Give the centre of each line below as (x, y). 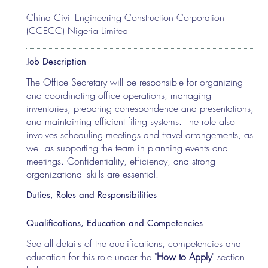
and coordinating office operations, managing (119, 95)
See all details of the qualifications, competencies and (134, 243)
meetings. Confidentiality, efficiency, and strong (121, 161)
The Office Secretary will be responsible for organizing (135, 82)
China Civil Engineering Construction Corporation (126, 18)
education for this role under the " (92, 256)
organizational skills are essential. (93, 174)
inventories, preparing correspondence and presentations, (140, 108)
